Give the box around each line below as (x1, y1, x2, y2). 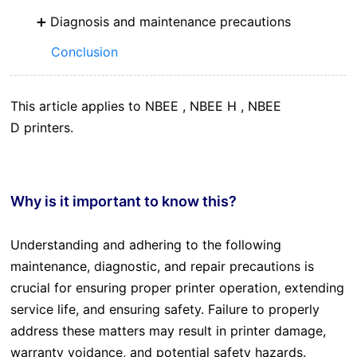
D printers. (10, 120, 73, 136)
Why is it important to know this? (10, 192, 237, 210)
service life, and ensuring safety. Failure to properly (10, 301, 320, 318)
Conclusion (51, 43, 119, 60)
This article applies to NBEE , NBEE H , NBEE (10, 98, 281, 115)
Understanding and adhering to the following (10, 237, 281, 253)
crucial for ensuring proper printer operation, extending (10, 280, 344, 296)
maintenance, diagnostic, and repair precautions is (10, 258, 314, 275)
